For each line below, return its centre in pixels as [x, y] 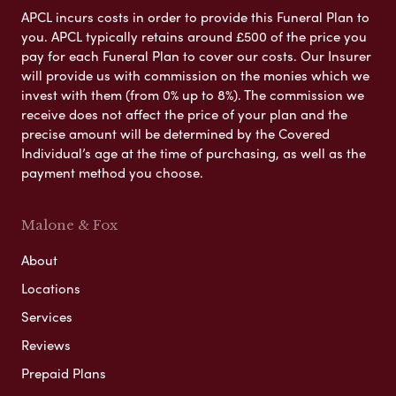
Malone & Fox [69, 225]
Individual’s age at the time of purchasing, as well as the [194, 152]
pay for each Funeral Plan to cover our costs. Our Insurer [196, 55]
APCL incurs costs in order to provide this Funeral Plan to [195, 16]
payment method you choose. [112, 172]
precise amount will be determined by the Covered [175, 133]
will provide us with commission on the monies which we [195, 75]
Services [47, 316]
